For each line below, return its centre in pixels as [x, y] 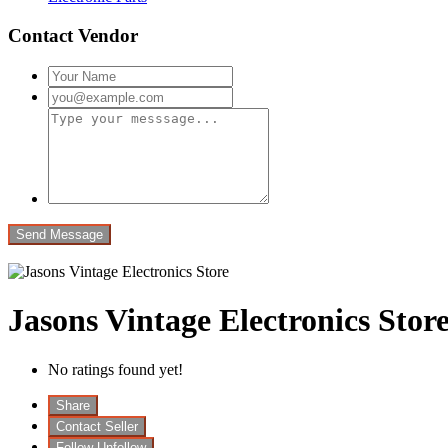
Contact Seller [97, 426]
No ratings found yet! [115, 369]
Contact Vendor [73, 35]
